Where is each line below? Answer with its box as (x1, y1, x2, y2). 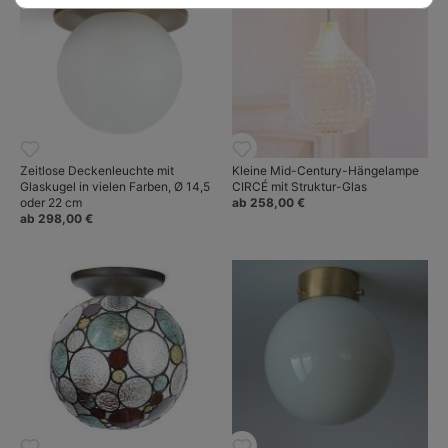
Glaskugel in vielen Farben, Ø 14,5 (20, 179, 210, 195)
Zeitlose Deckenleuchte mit (20, 163, 174, 179)
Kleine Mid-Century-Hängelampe (232, 163, 419, 179)
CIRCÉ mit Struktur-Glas (232, 179, 367, 195)
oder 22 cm (20, 195, 82, 211)
